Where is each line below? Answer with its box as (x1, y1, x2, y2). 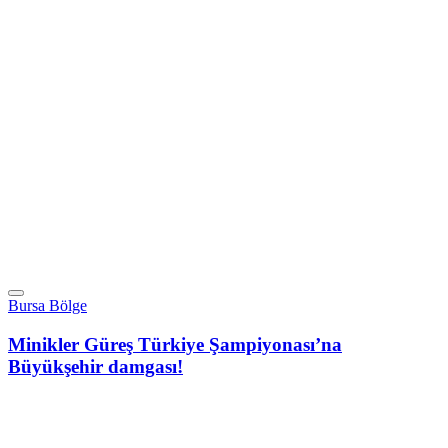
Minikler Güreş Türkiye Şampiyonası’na (8, 334, 342, 356)
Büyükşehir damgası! (8, 356, 183, 378)
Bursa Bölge (8, 297, 87, 315)
